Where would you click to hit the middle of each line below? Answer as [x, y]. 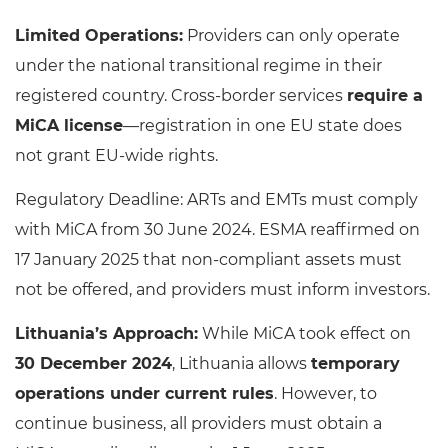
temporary [355, 364]
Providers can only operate [291, 36]
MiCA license [69, 126]
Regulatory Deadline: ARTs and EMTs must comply [216, 200]
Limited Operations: [99, 36]
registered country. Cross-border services [181, 96]
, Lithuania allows [241, 364]
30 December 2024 [93, 364]
